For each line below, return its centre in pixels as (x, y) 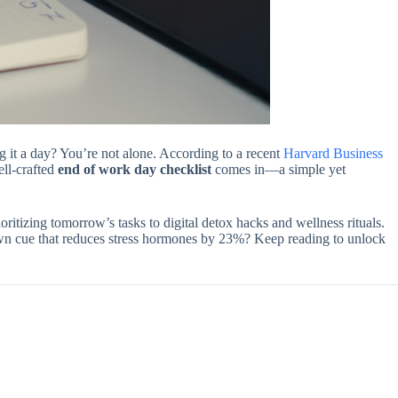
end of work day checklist (135, 170)
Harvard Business (333, 154)
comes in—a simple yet (279, 170)
